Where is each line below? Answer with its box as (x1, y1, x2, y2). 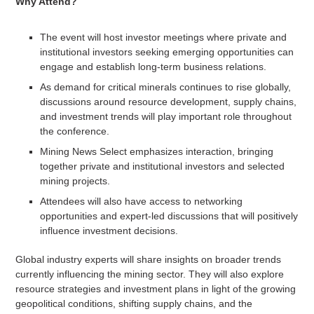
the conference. (39, 125, 109, 137)
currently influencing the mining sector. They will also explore (15, 268, 284, 280)
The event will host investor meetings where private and (39, 31, 287, 43)
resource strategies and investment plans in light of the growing (15, 282, 296, 294)
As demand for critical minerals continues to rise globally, (39, 81, 291, 93)
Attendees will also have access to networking (39, 195, 243, 207)
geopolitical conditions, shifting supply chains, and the (15, 297, 252, 309)
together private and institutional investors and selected (39, 160, 285, 172)
